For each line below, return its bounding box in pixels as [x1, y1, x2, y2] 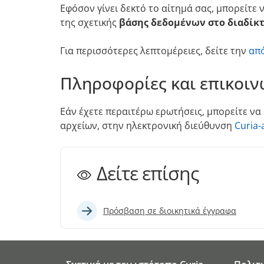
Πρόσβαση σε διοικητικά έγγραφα [103, 205, 236, 217]
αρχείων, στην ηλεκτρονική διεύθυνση [60, 118, 235, 132]
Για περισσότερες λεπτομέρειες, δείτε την [60, 44, 249, 57]
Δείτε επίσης [97, 160, 199, 186]
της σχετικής [60, 15, 119, 29]
